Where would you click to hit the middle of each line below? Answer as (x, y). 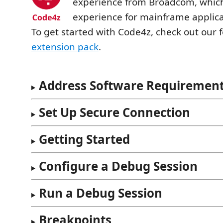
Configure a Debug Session (118, 166)
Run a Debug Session (100, 193)
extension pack (65, 47)
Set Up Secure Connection (114, 112)
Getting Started (84, 139)
